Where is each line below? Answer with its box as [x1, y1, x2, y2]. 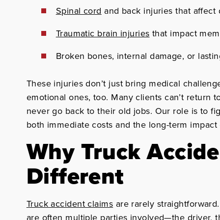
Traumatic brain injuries [55, 27, 150, 39]
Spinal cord [55, 4, 102, 17]
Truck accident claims [26, 197, 113, 210]
